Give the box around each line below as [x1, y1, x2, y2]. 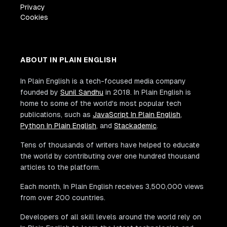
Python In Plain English [20, 121, 96, 130]
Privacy [20, 3, 45, 11]
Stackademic [114, 121, 157, 130]
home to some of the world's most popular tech [20, 99, 181, 107]
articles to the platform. [20, 163, 100, 171]
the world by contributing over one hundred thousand [20, 152, 200, 160]
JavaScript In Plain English [93, 110, 180, 119]
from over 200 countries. [20, 193, 105, 202]
